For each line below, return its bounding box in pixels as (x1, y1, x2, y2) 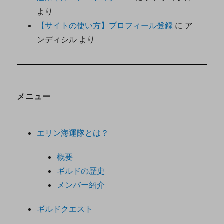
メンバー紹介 (57, 179, 105, 190)
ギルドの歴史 (57, 165, 105, 176)
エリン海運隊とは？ (37, 127, 109, 138)
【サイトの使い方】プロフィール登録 (37, 20, 173, 30)
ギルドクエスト (37, 203, 93, 214)
